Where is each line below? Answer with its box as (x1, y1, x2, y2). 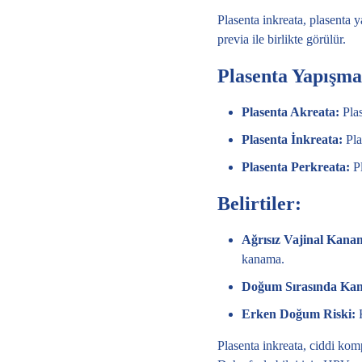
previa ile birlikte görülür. (217, 32, 346, 46)
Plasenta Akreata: (241, 104, 339, 119)
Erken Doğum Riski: (241, 306, 356, 321)
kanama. (241, 251, 284, 266)
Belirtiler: (217, 192, 301, 214)
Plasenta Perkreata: (241, 159, 350, 174)
